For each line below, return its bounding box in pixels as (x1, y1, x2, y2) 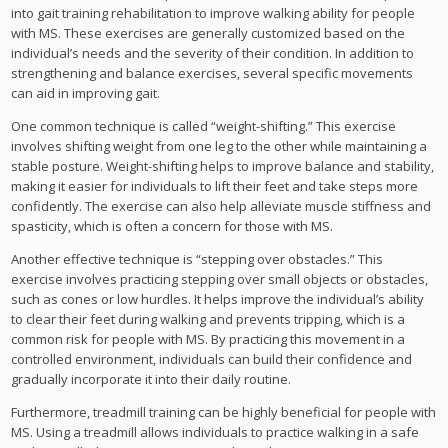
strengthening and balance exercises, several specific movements (11, 63, 414, 82)
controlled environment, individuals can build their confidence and (11, 349, 413, 368)
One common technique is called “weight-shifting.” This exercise (11, 116, 397, 135)
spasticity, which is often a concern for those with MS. (11, 216, 334, 235)
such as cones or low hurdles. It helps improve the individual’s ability (11, 289, 425, 308)
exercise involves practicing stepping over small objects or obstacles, (11, 269, 429, 288)
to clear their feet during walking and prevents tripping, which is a (11, 309, 406, 328)
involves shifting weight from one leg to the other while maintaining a (11, 136, 428, 155)
